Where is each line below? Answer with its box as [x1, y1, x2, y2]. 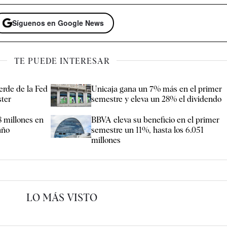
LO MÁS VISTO [26, 192, 98, 204]
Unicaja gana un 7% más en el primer [91, 84, 222, 94]
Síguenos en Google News [12, 18, 104, 28]
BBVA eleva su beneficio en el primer [91, 115, 220, 125]
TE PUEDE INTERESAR [14, 56, 110, 66]
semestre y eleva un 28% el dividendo [91, 94, 222, 104]
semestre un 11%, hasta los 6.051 [91, 125, 204, 135]
